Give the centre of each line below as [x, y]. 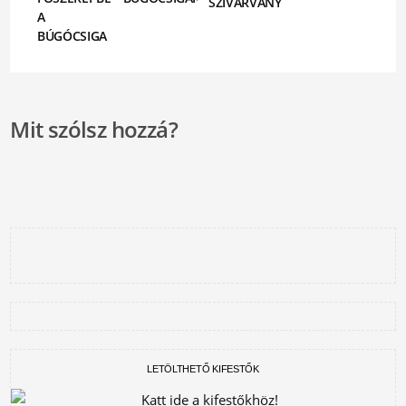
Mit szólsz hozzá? [94, 129]
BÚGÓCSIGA [72, 36]
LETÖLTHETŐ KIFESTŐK [203, 369]
